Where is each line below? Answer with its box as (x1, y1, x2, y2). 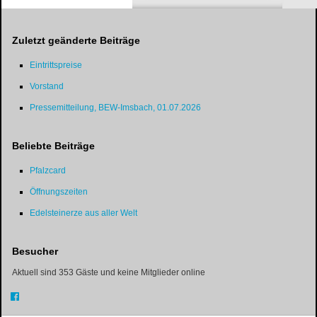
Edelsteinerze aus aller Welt (30, 207, 137, 218)
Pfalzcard (30, 165, 66, 175)
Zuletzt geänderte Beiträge (12, 34, 140, 46)
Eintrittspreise (30, 59, 82, 70)
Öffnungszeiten (30, 186, 88, 197)
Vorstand (30, 81, 64, 91)
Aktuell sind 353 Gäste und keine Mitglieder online (12, 267, 205, 277)
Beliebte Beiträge (12, 139, 95, 151)
